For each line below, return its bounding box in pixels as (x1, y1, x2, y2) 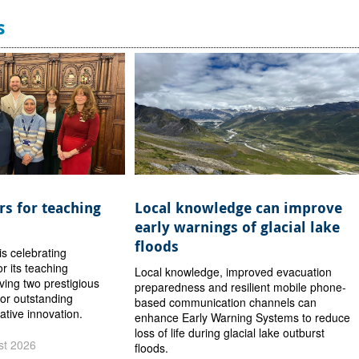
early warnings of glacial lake (135, 217, 341, 238)
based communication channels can (135, 294, 317, 311)
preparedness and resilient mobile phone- (135, 279, 347, 296)
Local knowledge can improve (135, 198, 343, 219)
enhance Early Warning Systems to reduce (135, 309, 351, 326)
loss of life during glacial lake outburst (135, 325, 325, 341)
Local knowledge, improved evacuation (135, 264, 333, 280)
